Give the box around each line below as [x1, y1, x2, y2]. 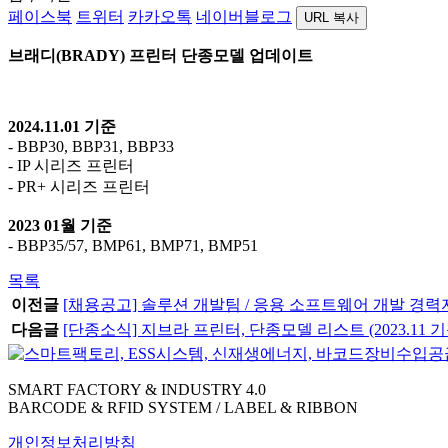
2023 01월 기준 [8, 217, 112, 235]
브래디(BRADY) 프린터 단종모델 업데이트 [8, 47, 313, 65]
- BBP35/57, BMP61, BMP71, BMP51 [8, 237, 258, 255]
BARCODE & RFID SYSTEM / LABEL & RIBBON [8, 399, 358, 417]
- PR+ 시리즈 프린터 [8, 178, 150, 196]
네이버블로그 [196, 8, 292, 26]
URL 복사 [304, 10, 359, 26]
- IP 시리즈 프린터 [8, 157, 134, 175]
